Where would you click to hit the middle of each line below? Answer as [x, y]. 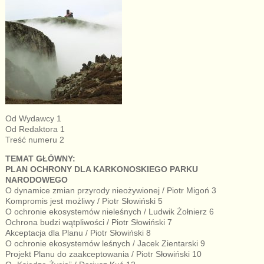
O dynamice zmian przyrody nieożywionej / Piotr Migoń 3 [110, 190]
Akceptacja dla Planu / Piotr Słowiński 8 [78, 232]
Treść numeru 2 [34, 139]
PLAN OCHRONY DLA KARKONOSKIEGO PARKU [101, 169]
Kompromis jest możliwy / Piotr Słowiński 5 [84, 201]
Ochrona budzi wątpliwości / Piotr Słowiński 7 [88, 222]
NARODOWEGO [36, 179]
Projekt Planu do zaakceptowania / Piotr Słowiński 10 [103, 254]
